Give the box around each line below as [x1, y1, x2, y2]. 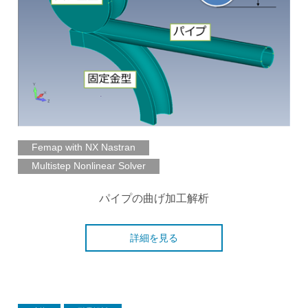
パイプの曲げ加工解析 [99, 192, 209, 204]
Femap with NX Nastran [31, 141, 135, 153]
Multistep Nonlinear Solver [31, 159, 146, 171]
